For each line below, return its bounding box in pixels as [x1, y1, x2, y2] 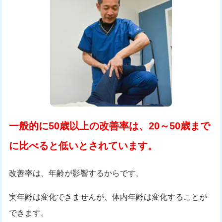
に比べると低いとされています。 [9, 140, 158, 151]
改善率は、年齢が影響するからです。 [9, 168, 144, 177]
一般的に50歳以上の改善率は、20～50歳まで [9, 120, 211, 131]
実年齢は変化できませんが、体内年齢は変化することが [9, 192, 208, 201]
